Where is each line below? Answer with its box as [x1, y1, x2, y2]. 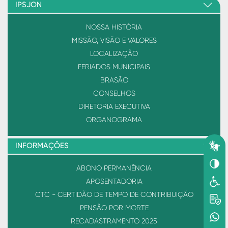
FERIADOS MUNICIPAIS [78, 63, 150, 71]
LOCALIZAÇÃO [90, 49, 138, 58]
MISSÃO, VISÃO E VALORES [71, 36, 157, 45]
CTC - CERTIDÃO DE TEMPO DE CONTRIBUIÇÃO [35, 190, 193, 199]
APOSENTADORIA [85, 177, 142, 186]
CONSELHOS [93, 89, 135, 98]
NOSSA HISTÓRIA [86, 23, 142, 32]
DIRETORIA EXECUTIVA [78, 102, 150, 111]
